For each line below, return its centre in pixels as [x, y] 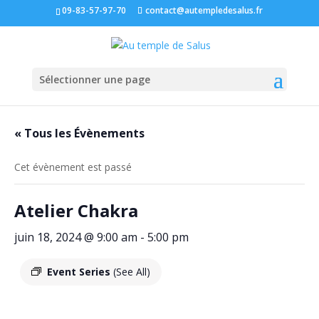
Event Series [80, 272]
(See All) [132, 272]
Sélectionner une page [94, 79]
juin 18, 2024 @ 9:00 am [76, 237]
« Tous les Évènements [79, 133]
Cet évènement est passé [73, 167]
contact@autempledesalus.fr [204, 10]
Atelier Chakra [76, 210]
